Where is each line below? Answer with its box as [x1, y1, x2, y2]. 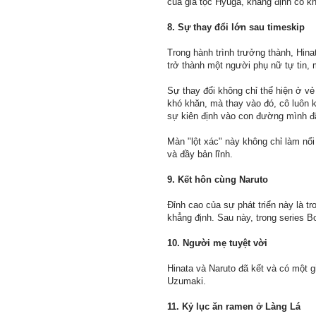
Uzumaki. [167, 276, 206, 287]
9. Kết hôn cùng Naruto [167, 174, 268, 186]
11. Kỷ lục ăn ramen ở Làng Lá [167, 301, 300, 312]
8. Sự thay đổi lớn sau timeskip [167, 22, 305, 33]
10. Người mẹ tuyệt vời [167, 238, 267, 249]
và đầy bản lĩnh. [167, 149, 233, 160]
